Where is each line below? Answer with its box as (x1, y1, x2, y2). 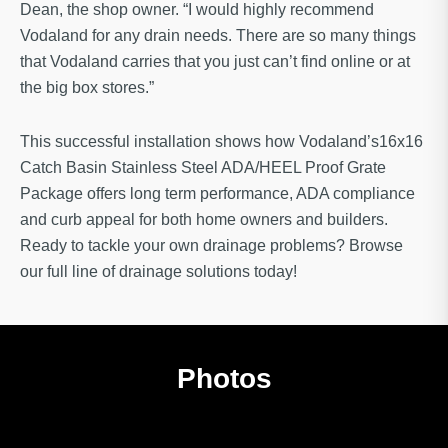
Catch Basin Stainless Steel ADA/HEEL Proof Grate (20, 158, 386, 176)
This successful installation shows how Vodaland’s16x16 (20, 132, 423, 150)
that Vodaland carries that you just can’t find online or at (20, 52, 410, 70)
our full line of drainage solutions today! (20, 262, 297, 280)
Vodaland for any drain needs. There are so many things (20, 26, 416, 44)
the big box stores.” (20, 78, 154, 96)
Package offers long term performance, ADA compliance (20, 184, 415, 202)
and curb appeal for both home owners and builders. (20, 210, 388, 228)
